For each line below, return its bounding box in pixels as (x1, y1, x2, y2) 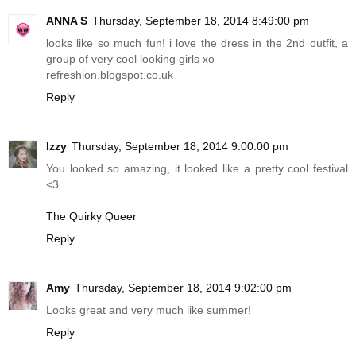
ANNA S (46, 14, 87, 27)
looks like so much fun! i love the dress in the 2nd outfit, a (46, 36, 348, 49)
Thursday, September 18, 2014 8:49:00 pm (92, 14, 309, 27)
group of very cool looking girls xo (46, 52, 215, 65)
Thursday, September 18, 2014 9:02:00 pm (75, 281, 292, 294)
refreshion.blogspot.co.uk (46, 68, 173, 81)
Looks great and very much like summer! (46, 303, 251, 316)
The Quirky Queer (46, 209, 137, 222)
